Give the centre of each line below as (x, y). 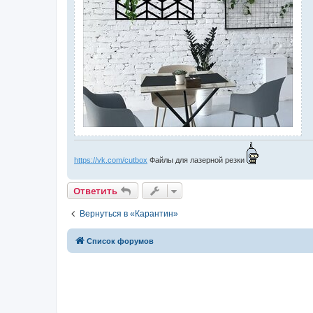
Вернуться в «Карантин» (129, 214)
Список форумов (120, 241)
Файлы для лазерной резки (197, 160)
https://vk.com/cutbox (111, 160)
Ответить (95, 191)
